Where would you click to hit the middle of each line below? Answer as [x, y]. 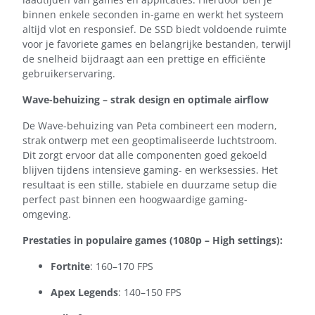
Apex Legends [84, 292]
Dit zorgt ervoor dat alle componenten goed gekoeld [145, 155]
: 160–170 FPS [122, 266]
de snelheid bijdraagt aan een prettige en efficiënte [144, 59]
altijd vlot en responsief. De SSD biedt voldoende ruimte [155, 30]
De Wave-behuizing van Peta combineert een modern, [150, 126]
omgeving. [47, 214]
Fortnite [70, 266]
